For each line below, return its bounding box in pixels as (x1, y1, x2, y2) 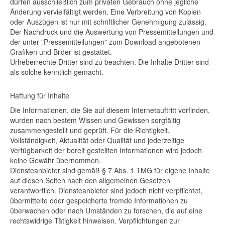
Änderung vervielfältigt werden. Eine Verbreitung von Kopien (10, 7, 201, 17)
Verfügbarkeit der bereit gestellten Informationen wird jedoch (10, 145, 202, 155)
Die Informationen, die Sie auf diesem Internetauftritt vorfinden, (10, 105, 210, 115)
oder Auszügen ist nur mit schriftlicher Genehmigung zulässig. (10, 17, 206, 27)
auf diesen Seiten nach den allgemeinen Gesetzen (10, 175, 170, 185)
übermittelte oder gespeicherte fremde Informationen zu (10, 195, 188, 205)
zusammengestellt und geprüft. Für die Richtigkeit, (10, 125, 170, 135)
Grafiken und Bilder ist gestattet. (10, 47, 112, 57)
